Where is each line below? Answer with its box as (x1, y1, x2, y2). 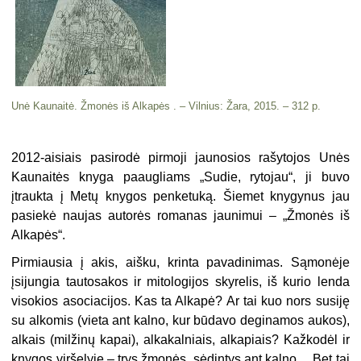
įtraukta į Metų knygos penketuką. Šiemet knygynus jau (11, 189, 350, 203)
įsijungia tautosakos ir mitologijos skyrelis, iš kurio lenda (11, 274, 350, 288)
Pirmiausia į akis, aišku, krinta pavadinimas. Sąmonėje (11, 255, 350, 269)
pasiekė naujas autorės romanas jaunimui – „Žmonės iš (11, 208, 350, 222)
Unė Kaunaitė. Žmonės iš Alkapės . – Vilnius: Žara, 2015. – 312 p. (11, 99, 322, 112)
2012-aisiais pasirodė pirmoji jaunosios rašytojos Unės (11, 150, 350, 164)
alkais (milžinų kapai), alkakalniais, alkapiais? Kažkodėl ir (11, 332, 350, 346)
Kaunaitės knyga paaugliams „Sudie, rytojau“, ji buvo (11, 169, 350, 184)
